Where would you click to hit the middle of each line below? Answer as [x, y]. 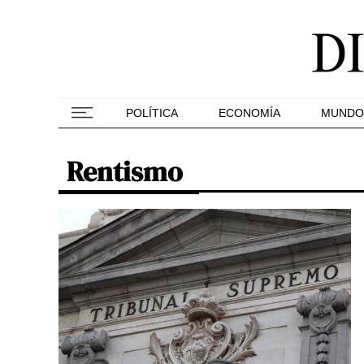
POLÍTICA [152, 113]
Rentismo [125, 171]
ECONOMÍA [249, 113]
